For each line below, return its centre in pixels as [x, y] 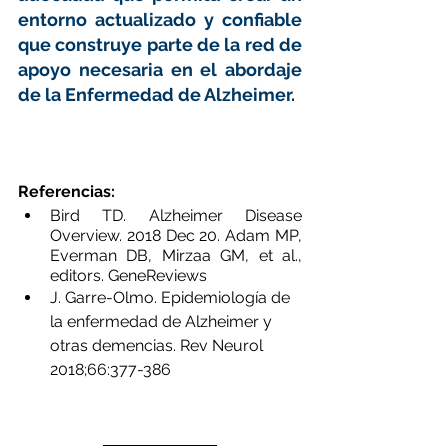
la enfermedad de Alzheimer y [163, 321]
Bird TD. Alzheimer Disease [176, 215]
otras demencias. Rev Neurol [158, 345]
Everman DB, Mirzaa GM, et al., [176, 255]
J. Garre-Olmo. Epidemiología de [172, 297]
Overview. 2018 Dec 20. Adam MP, [176, 235]
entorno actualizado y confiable [160, 19]
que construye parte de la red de [160, 44]
